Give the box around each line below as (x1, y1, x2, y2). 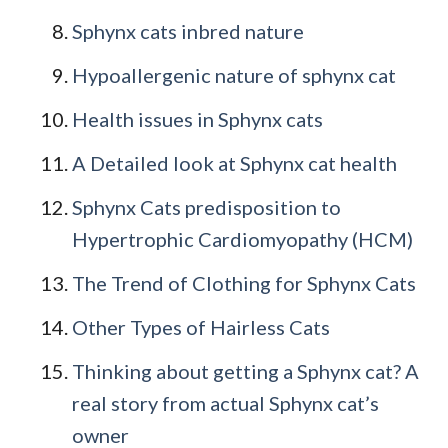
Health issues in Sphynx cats (72, 107, 323, 132)
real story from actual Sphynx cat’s (72, 391, 379, 416)
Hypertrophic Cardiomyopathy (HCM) (72, 227, 413, 252)
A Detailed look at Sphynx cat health (72, 151, 397, 176)
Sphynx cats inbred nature (72, 19, 304, 44)
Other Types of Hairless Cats (72, 315, 330, 340)
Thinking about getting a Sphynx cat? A (72, 359, 419, 384)
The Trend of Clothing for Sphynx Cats (72, 271, 416, 296)
